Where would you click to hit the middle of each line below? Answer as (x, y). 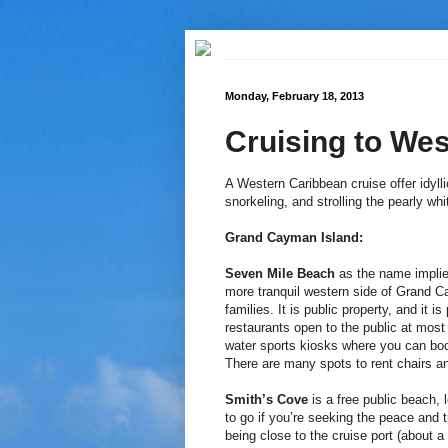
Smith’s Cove (266, 399)
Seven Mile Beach (279, 273)
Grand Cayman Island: (293, 237)
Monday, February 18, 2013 (294, 96)
